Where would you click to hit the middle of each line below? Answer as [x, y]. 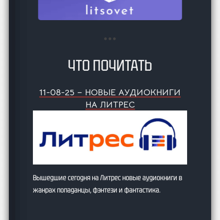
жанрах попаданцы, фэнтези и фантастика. [97, 190]
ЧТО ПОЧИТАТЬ [110, 65]
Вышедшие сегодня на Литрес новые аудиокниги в [108, 178]
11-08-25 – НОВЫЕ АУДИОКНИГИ [110, 92]
